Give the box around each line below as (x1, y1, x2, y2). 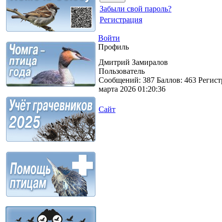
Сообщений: (99, 75, 143, 84)
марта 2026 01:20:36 (99, 84, 166, 93)
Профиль (98, 42, 129, 51)
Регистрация (100, 15, 142, 24)
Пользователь (99, 66, 145, 75)
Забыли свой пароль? (100, 4, 171, 13)
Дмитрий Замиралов (99, 57, 168, 66)
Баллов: (157, 75, 184, 84)
